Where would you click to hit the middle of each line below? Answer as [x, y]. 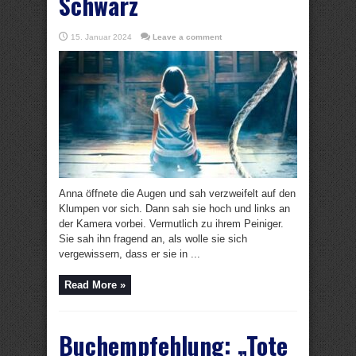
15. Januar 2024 [101, 37]
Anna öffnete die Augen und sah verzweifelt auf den [177, 193]
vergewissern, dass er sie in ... [130, 254]
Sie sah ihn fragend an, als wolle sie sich [153, 239]
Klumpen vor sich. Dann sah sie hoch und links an [174, 209]
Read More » [95, 285]
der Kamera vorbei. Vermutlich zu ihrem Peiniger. [171, 224]
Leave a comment [187, 37]
